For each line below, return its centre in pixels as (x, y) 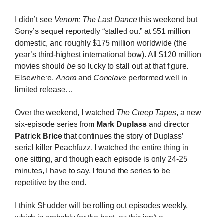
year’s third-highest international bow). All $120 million (108, 54)
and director (168, 124)
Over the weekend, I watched (66, 112)
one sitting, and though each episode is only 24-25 (101, 159)
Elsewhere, (35, 77)
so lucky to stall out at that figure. (132, 66)
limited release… (44, 89)
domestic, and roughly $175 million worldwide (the (101, 43)
